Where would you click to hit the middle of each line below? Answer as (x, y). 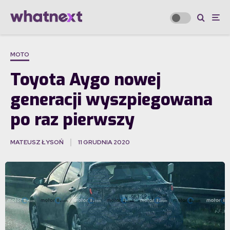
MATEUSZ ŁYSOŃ (37, 142)
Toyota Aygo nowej (85, 80)
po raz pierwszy (72, 120)
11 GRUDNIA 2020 (104, 142)
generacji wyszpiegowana (111, 100)
